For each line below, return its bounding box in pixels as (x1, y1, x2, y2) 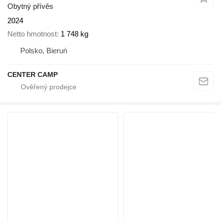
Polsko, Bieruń (20, 46, 67, 55)
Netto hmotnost (7, 29, 57, 38)
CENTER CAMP (7, 70, 58, 78)
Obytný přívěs (7, 2, 53, 11)
